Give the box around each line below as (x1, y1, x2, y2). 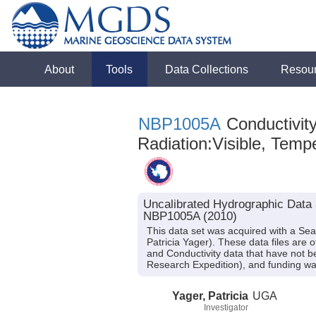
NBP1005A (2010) (142, 209, 237, 223)
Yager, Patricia (172, 288, 248, 302)
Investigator (204, 302, 248, 312)
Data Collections (165, 63, 249, 75)
